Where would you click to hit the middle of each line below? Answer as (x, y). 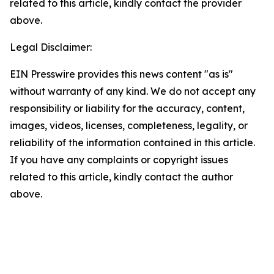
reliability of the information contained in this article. (132, 143)
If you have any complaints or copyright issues (119, 160)
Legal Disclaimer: (51, 47)
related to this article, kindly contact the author (121, 177)
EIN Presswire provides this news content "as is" (121, 74)
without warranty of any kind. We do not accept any (133, 91)
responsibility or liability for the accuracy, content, (127, 108)
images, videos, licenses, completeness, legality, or (129, 125)
